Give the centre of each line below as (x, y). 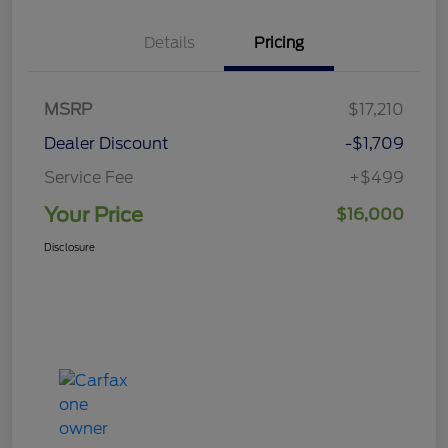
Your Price (93, 215)
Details (169, 43)
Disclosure (69, 247)
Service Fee (88, 178)
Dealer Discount (106, 144)
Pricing (279, 43)
